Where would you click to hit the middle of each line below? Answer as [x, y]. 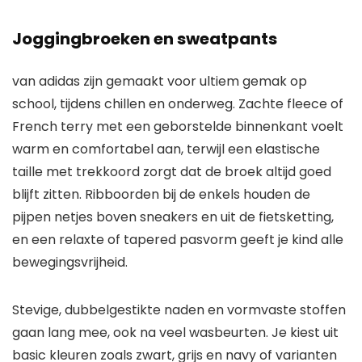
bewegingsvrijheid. [70, 263]
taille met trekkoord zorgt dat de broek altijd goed [172, 172]
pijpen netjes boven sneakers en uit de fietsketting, [173, 217]
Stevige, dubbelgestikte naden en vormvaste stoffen [179, 310]
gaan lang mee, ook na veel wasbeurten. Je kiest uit [175, 333]
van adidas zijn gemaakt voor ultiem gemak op [160, 82]
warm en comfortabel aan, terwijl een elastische [166, 149]
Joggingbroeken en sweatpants [145, 39]
